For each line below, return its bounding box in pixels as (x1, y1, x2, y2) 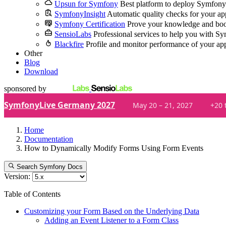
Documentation (24, 135, 73, 143)
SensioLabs (54, 30, 91, 38)
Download (24, 67, 58, 76)
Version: (4, 172, 30, 181)
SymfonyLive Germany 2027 (4, 99, 115, 110)
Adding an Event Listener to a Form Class (44, 216, 179, 225)
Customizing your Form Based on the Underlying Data (24, 207, 199, 216)
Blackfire (54, 40, 84, 48)
